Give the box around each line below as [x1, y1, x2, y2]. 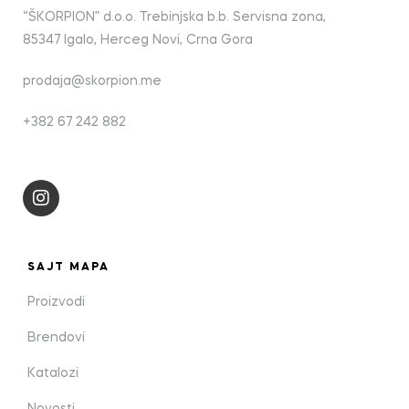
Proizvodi [27, 295, 85, 309]
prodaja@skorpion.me [23, 74, 162, 88]
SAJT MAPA [27, 261, 110, 273]
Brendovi [27, 330, 85, 344]
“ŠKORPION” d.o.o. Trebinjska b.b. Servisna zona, [23, 11, 326, 25]
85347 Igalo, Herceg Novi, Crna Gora [23, 34, 253, 47]
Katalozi [27, 366, 79, 380]
